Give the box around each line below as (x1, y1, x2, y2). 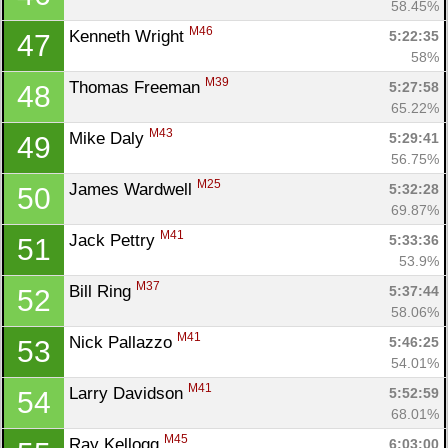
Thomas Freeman (69, 77, 205, 97)
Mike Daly (69, 128, 149, 148)
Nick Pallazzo (69, 332, 177, 352)
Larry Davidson (69, 383, 188, 403)
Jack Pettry (69, 230, 160, 250)
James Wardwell (69, 179, 197, 199)
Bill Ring (69, 281, 136, 301)
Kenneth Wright (69, 26, 189, 46)
